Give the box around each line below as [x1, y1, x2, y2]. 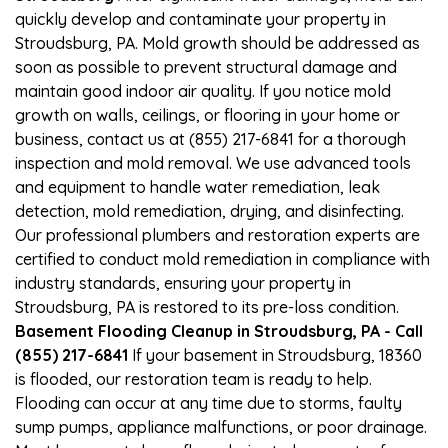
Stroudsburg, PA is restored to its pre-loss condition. [15, 296, 399, 317]
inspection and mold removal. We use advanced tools [15, 152, 411, 173]
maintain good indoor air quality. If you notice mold [15, 80, 391, 101]
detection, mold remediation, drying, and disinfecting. [15, 200, 404, 221]
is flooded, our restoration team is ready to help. [15, 368, 372, 389]
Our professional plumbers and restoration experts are [15, 224, 420, 245]
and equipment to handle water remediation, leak [15, 176, 380, 197]
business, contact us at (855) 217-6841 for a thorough [15, 128, 406, 149]
